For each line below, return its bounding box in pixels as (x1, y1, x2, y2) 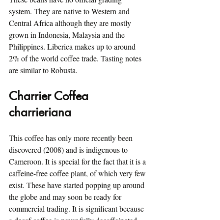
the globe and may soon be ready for (9, 191, 123, 202)
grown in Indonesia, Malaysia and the (9, 29, 127, 40)
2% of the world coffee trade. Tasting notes (9, 53, 143, 63)
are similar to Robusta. (9, 64, 78, 75)
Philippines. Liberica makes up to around (9, 41, 137, 52)
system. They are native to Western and (9, 5, 132, 16)
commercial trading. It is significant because (9, 203, 146, 214)
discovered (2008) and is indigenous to (9, 144, 130, 155)
